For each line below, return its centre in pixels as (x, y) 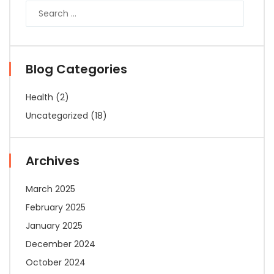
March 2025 (50, 189)
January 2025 (54, 225)
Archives (53, 161)
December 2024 (61, 244)
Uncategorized (57, 115)
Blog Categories (76, 69)
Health (39, 97)
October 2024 (56, 262)
